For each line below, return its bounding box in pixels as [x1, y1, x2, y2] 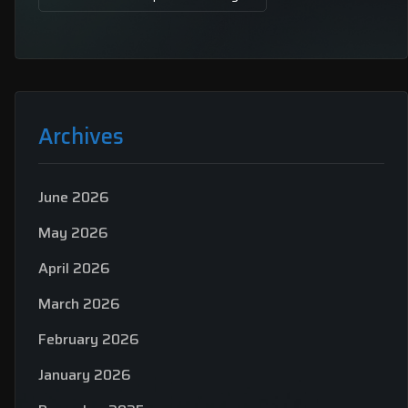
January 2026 [38, 363, 131, 386]
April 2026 [38, 257, 110, 280]
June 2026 [38, 186, 109, 209]
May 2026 [38, 221, 108, 244]
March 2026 [38, 292, 120, 315]
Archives [38, 119, 124, 154]
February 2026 [38, 328, 139, 351]
